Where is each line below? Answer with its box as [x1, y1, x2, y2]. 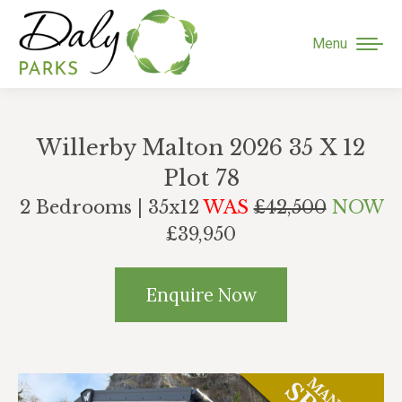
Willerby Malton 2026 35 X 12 [37, 134, 365, 161]
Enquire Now [145, 282, 257, 307]
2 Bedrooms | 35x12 [19, 196, 204, 218]
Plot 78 [162, 164, 240, 191]
